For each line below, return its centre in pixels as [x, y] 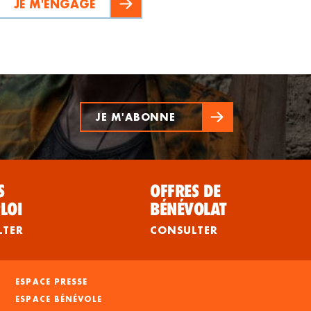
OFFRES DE [185, 191]
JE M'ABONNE [135, 117]
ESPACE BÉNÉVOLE [59, 300]
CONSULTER [184, 230]
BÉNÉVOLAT [188, 209]
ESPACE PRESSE [52, 282]
